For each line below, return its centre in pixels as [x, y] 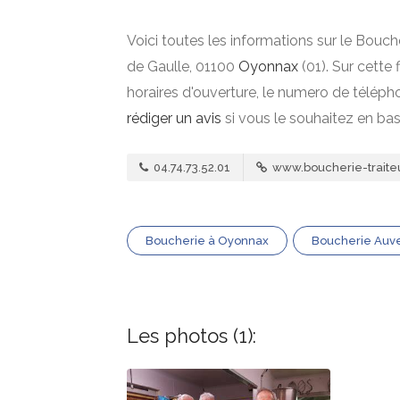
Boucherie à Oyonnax [207, 241]
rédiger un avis [174, 118]
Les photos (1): [192, 336]
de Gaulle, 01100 [183, 67]
